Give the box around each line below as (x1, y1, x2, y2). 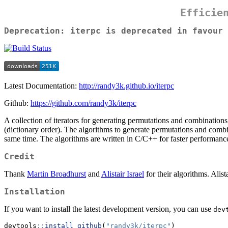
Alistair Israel (101, 169, 144, 178)
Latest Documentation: (4, 81, 79, 90)
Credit (4, 151, 35, 161)
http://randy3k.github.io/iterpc (79, 81, 174, 90)
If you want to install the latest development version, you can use (4, 204, 213, 213)
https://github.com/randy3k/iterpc (31, 98, 136, 107)
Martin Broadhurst (27, 169, 86, 178)
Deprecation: (4, 25, 70, 36)
